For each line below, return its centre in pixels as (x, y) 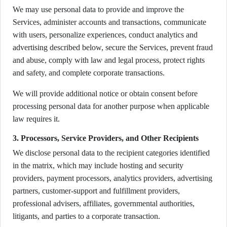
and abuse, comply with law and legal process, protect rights (109, 60)
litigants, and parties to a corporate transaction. (86, 216)
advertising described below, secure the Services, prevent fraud (113, 47)
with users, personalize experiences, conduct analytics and (105, 35)
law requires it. (36, 119)
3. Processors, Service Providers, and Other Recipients (106, 138)
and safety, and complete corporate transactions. (89, 73)
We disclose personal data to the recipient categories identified (111, 153)
